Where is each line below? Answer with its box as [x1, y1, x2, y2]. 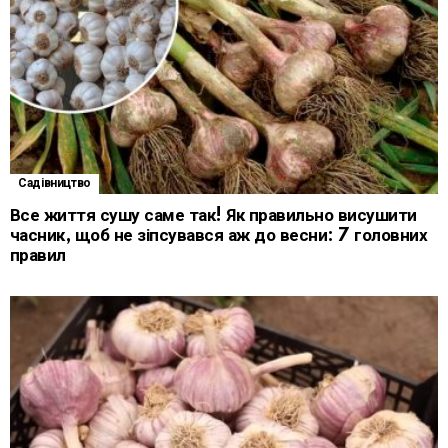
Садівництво [18, 177, 92, 191]
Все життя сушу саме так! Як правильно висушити [10, 206, 417, 226]
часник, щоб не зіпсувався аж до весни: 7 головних [10, 226, 428, 246]
